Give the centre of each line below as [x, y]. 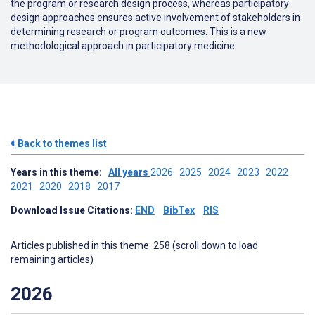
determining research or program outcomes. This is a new [139, 32]
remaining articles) [52, 259]
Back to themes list [61, 143]
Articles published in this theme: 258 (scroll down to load [134, 245]
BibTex [179, 210]
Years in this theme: [59, 172]
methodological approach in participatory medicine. [124, 46]
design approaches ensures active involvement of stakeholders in [155, 18]
